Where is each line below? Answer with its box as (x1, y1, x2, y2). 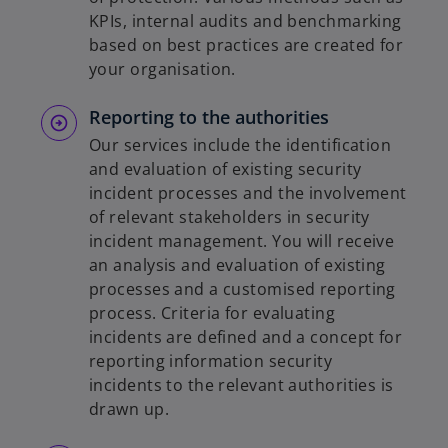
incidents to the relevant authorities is (89, 373, 394, 396)
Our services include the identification (89, 133, 392, 156)
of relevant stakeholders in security (89, 205, 370, 228)
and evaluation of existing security (89, 157, 362, 180)
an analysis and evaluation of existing (89, 253, 386, 276)
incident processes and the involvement (89, 181, 407, 204)
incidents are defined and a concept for (89, 325, 403, 348)
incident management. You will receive (89, 229, 395, 252)
